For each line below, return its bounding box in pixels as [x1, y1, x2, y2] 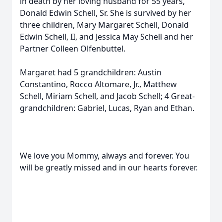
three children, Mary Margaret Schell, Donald [20, 19, 189, 30]
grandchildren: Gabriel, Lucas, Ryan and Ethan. [20, 103, 194, 113]
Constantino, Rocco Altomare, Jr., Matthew [20, 79, 177, 90]
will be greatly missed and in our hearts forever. [20, 162, 198, 173]
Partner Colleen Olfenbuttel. [20, 43, 125, 54]
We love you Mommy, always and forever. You [20, 150, 189, 161]
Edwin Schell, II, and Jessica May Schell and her [20, 31, 193, 42]
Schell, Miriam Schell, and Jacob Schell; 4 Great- [20, 91, 195, 102]
